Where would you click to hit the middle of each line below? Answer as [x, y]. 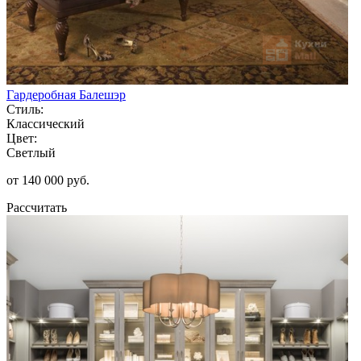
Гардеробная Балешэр [66, 94]
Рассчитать [37, 207]
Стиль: [25, 109]
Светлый [31, 152]
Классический [46, 123]
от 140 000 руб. [48, 180]
